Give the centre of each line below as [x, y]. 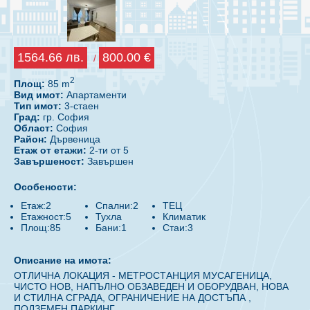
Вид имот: [39, 94]
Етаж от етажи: [50, 150]
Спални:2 [117, 205]
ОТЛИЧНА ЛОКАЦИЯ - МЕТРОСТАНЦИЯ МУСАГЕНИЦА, [143, 275]
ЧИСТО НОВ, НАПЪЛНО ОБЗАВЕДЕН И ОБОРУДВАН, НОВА [151, 286]
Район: [30, 139]
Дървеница [74, 139]
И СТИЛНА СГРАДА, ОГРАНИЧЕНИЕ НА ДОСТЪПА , [133, 297]
